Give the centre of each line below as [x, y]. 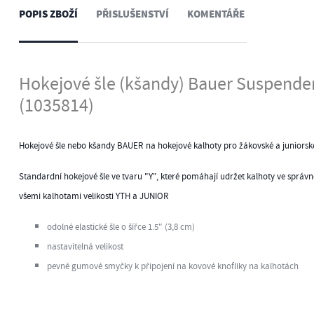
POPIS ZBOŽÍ [48, 14]
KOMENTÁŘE [216, 14]
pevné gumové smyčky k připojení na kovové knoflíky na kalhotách [172, 267]
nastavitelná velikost [85, 247]
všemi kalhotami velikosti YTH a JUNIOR [94, 197]
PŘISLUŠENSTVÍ [132, 14]
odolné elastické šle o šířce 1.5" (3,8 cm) [121, 227]
